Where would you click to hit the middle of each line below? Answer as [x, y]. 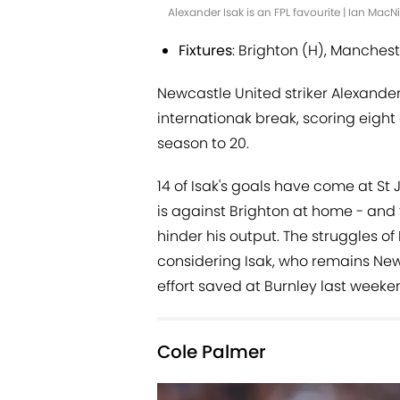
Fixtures [205, 51]
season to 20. [203, 144]
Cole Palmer [212, 352]
